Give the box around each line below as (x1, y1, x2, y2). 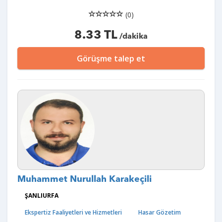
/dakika (117, 33, 148, 41)
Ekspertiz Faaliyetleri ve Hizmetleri (25, 208, 122, 217)
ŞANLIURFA (25, 191, 58, 200)
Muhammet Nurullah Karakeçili (17, 175, 152, 184)
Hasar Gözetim (138, 208, 181, 217)
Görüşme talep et (77, 53, 145, 64)
